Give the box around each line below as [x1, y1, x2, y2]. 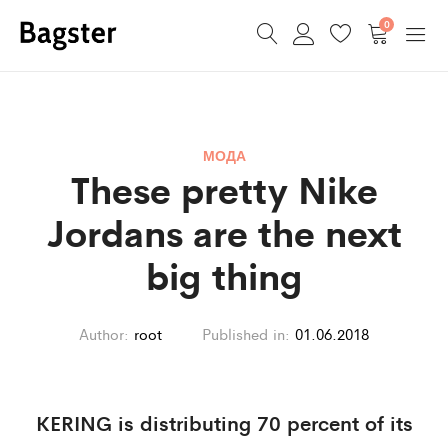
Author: [79, 323, 129, 344]
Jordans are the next [46, 205, 402, 258]
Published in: [202, 323, 290, 344]
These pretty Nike [70, 162, 378, 215]
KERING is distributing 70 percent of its [35, 408, 413, 437]
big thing [145, 248, 303, 301]
